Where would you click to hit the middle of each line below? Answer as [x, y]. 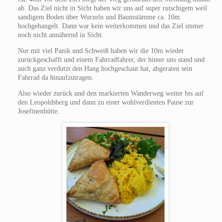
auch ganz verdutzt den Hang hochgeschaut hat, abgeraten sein [105, 68]
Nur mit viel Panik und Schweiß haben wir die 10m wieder [101, 51]
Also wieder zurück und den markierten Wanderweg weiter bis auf [111, 93]
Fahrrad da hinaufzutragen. [55, 77]
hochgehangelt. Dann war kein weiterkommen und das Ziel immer [111, 26]
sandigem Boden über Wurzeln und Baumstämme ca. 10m [99, 17]
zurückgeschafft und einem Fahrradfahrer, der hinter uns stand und [111, 59]
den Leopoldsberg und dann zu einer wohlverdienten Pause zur [106, 102]
